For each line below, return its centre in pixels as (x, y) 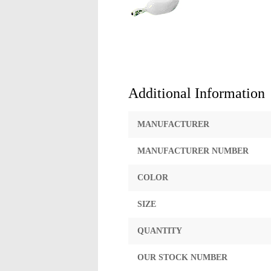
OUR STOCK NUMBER (182, 257)
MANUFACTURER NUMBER (193, 151)
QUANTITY (160, 231)
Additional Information (197, 93)
